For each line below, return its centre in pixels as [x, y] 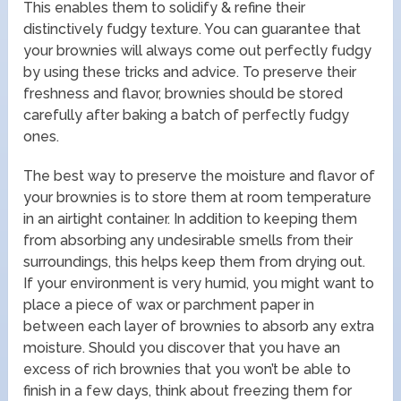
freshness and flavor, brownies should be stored [183, 94]
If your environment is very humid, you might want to [199, 284]
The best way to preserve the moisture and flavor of [200, 176]
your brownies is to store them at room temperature [198, 198]
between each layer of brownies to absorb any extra [199, 327]
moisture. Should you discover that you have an [182, 348]
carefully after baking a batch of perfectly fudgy [187, 115]
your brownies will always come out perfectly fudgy [198, 51]
